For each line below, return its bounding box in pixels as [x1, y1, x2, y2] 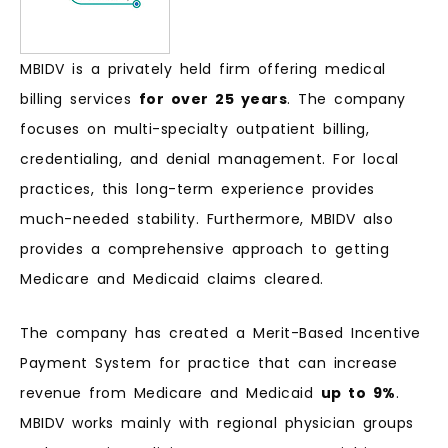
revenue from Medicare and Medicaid [20, 383, 321, 404]
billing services [20, 88, 139, 109]
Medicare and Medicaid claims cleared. [20, 268, 339, 289]
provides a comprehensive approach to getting [20, 238, 389, 259]
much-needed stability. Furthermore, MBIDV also [20, 208, 393, 229]
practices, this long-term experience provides [20, 178, 375, 199]
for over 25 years [138, 88, 287, 109]
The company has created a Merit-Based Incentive [20, 323, 421, 344]
